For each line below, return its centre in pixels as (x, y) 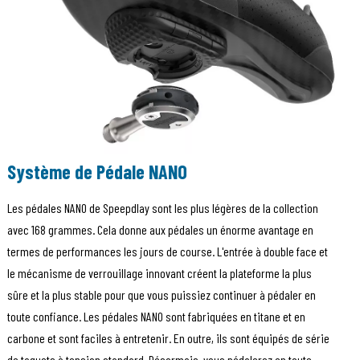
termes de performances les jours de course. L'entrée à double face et (167, 252)
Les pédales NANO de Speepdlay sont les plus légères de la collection (162, 208)
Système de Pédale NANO (97, 172)
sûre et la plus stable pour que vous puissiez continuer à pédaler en (161, 295)
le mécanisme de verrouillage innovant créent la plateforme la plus (159, 273)
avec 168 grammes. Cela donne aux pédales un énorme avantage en (160, 230)
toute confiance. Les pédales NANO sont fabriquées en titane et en (156, 317)
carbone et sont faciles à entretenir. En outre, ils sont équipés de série (168, 338)
